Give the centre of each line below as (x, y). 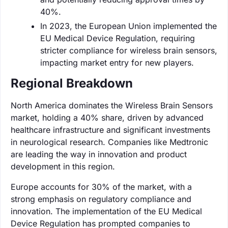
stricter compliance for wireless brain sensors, (129, 50)
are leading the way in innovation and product (99, 154)
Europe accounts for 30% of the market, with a (101, 187)
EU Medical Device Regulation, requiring (118, 38)
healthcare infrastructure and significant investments (110, 130)
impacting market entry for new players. (117, 62)
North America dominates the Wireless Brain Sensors (112, 105)
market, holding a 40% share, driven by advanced (107, 117)
